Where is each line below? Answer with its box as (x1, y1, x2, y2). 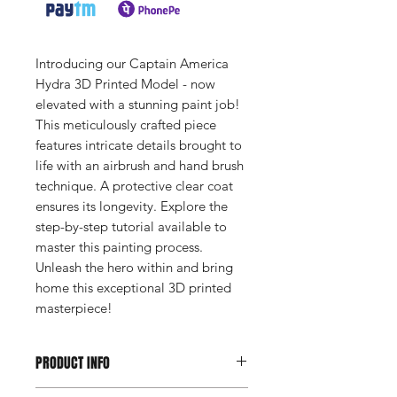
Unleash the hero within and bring (35, 258, 233, 276)
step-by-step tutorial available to (35, 217, 227, 235)
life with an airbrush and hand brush (35, 156, 244, 174)
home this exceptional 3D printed (35, 278, 231, 296)
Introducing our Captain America (35, 54, 229, 72)
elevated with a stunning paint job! (35, 95, 240, 113)
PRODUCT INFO (35, 352, 110, 373)
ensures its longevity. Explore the (35, 197, 228, 214)
